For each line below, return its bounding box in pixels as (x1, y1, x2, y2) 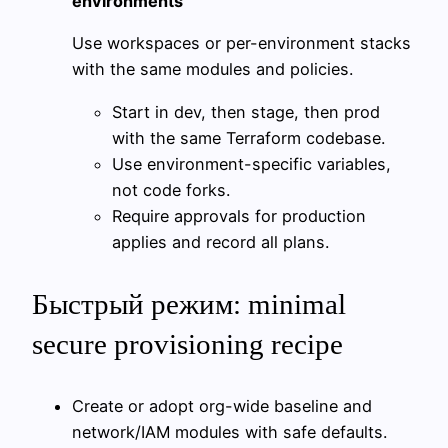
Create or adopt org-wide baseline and (72, 395, 372, 416)
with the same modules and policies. (72, 59, 353, 80)
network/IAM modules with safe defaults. (72, 421, 387, 442)
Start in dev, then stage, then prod (112, 101, 380, 122)
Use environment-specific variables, (112, 153, 391, 174)
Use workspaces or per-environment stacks (72, 33, 411, 54)
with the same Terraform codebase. (112, 127, 385, 148)
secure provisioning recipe (32, 327, 343, 360)
